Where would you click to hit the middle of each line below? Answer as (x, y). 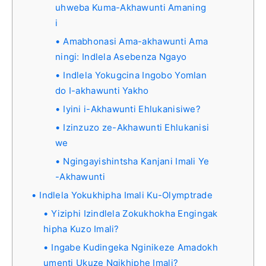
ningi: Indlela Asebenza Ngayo (121, 56)
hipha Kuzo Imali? (81, 229)
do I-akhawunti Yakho (102, 90)
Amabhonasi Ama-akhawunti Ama (136, 41)
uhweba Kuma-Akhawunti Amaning (131, 7)
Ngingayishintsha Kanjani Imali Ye (136, 161)
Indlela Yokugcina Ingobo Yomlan (135, 75)
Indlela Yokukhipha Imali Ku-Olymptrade (126, 195)
